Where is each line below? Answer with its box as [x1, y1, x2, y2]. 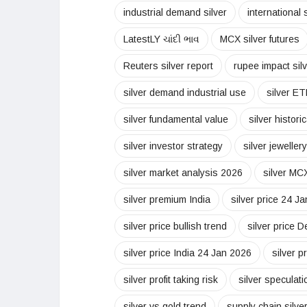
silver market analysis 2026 [123, 167, 243, 179]
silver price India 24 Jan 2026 [123, 247, 251, 259]
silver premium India [123, 194, 210, 206]
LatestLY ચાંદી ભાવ [123, 34, 199, 45]
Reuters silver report [123, 60, 213, 72]
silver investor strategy [123, 140, 223, 152]
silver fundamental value [123, 114, 228, 125]
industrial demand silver [123, 7, 227, 19]
